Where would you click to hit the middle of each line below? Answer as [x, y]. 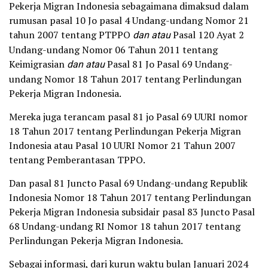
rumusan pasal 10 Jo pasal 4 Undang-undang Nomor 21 [129, 21]
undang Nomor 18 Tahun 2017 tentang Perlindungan [125, 79]
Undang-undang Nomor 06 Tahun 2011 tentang [113, 50]
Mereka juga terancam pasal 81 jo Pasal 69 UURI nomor [128, 117]
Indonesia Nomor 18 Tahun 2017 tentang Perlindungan [130, 198]
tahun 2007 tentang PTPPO [71, 35]
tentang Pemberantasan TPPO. [77, 160]
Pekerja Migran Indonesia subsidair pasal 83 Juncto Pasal [132, 212]
